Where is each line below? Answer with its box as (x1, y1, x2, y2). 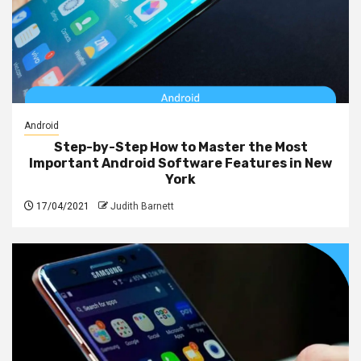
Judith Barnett (110, 200, 174, 212)
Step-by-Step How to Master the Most (53, 139, 308, 155)
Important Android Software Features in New (29, 155, 332, 171)
